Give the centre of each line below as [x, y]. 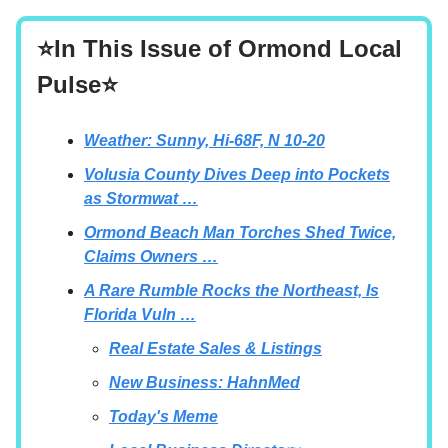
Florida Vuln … [140, 314]
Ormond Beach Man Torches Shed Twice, [240, 232]
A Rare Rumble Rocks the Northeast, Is [231, 290]
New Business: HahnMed [204, 382]
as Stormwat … [141, 198]
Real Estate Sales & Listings [215, 348]
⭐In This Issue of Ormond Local [219, 48]
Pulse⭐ [77, 84]
